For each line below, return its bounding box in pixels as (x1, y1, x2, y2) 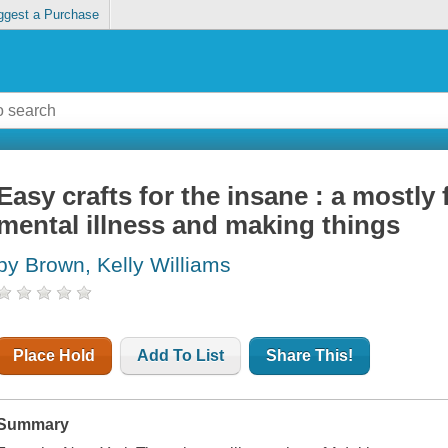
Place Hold (13, 347, 96, 365)
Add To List (137, 347, 225, 365)
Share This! (266, 347, 354, 365)
